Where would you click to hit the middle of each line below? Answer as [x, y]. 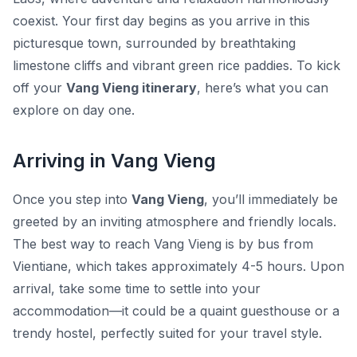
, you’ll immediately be [271, 200]
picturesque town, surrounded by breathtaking [154, 43]
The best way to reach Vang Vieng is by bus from [163, 244]
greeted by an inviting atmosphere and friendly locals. [175, 222]
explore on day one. [74, 110]
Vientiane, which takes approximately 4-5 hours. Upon [178, 267]
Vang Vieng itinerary [131, 88]
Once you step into [72, 200]
